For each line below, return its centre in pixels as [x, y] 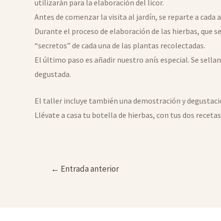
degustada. [53, 74]
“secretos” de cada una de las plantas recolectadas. [120, 45]
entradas [52, 197]
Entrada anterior [89, 169]
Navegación [56, 168]
